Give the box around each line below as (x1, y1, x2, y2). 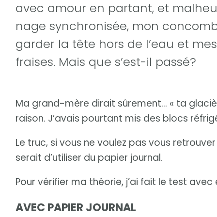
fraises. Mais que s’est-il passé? (15, 53, 196, 70)
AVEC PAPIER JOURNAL (15, 200, 136, 216)
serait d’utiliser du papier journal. (15, 151, 163, 165)
